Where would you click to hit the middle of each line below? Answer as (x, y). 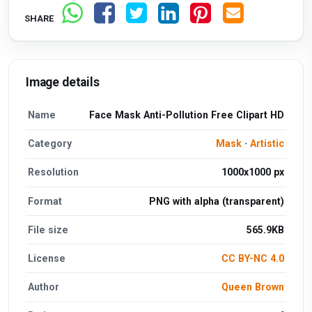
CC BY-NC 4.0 (252, 258)
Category (50, 144)
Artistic (267, 144)
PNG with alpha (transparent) (216, 201)
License (47, 258)
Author (44, 287)
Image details (63, 83)
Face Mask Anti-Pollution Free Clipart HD (186, 115)
